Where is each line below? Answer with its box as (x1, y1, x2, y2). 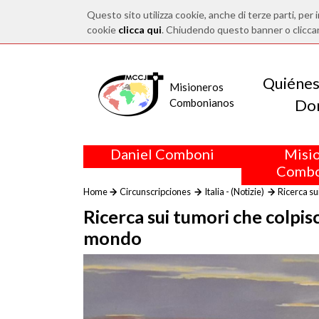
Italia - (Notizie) (204, 186, 264, 197)
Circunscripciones (120, 186, 191, 197)
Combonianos (169, 96, 234, 109)
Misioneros (169, 80, 224, 93)
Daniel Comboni (110, 145, 214, 162)
